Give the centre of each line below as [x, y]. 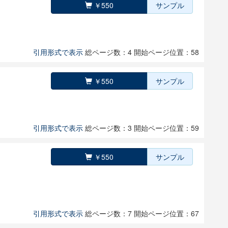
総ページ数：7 [109, 213]
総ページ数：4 [109, 52]
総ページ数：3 [109, 128]
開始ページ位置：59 [166, 128]
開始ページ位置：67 [166, 213]
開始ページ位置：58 [166, 52]
